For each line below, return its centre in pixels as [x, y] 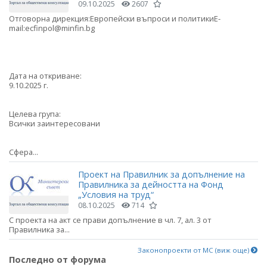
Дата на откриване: [45, 76]
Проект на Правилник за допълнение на [162, 174]
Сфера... [24, 152]
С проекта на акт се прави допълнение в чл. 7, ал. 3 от [110, 220]
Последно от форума [58, 259]
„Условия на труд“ [116, 194]
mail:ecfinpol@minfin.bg [53, 28]
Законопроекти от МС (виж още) [194, 250]
